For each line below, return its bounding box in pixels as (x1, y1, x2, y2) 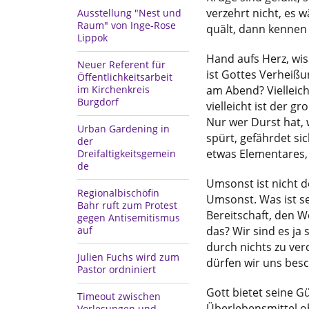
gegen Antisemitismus (77, 211, 180, 225)
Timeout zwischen (77, 290, 161, 303)
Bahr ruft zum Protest (77, 199, 177, 212)
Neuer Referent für (77, 58, 166, 72)
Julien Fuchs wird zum (77, 250, 179, 264)
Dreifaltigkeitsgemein (77, 147, 176, 161)
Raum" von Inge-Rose (77, 19, 176, 32)
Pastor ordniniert (77, 263, 156, 277)
